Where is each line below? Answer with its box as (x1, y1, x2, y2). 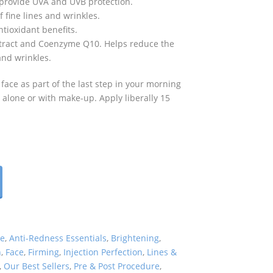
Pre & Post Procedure (74, 260, 160, 272)
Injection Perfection (63, 246, 143, 258)
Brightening (111, 232, 160, 244)
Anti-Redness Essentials (9, 232, 107, 244)
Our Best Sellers (4, 260, 70, 272)
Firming (28, 246, 60, 258)
